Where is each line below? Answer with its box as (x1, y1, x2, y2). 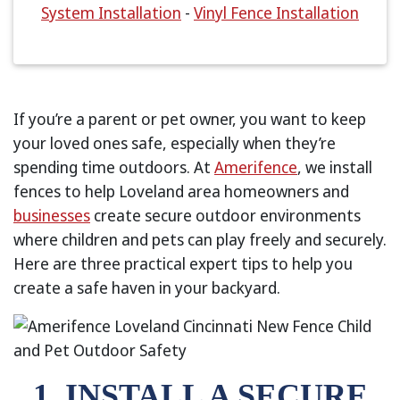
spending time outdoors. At (13, 156, 214, 178)
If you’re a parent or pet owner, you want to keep (13, 108, 366, 129)
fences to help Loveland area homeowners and (13, 180, 349, 202)
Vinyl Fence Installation (194, 2, 359, 23)
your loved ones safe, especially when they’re (13, 132, 336, 154)
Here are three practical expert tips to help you (13, 253, 353, 274)
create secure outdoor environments (90, 204, 361, 226)
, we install (297, 156, 372, 178)
